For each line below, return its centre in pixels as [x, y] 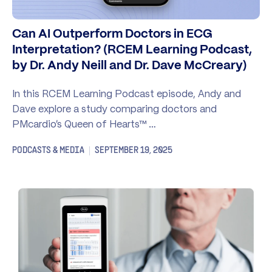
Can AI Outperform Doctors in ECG [112, 35]
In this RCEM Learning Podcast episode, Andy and [127, 94]
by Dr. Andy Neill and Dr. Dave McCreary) [130, 66]
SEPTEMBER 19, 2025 [134, 151]
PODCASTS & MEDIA [48, 151]
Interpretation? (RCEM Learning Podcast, [132, 50]
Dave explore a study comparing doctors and [114, 109]
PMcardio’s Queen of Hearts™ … [84, 124]
